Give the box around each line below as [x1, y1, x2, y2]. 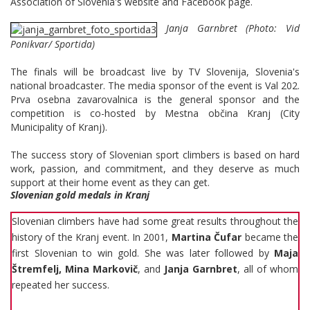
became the [241, 230, 299, 244]
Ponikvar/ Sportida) [10, 37, 95, 51]
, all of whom [237, 262, 298, 275]
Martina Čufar [171, 230, 242, 244]
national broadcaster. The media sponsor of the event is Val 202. [10, 78, 300, 92]
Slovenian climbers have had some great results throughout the [12, 214, 298, 228]
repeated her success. [12, 277, 109, 291]
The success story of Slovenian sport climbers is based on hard [10, 147, 300, 161]
